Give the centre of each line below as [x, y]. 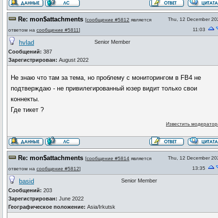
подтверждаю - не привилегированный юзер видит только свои [104, 88]
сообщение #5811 [58, 30]
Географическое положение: [48, 207]
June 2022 [71, 199]
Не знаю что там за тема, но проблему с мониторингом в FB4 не [106, 78]
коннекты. [25, 99]
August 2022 [73, 60]
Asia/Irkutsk [101, 207]
